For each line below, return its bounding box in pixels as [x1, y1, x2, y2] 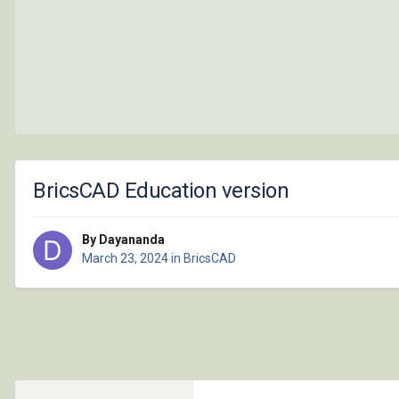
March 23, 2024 [82, 251, 168, 266]
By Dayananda [82, 232, 165, 248]
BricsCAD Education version [33, 177, 289, 203]
